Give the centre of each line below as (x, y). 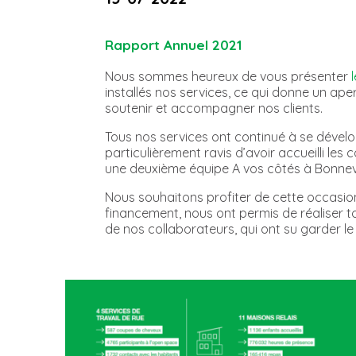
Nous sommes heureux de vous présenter (228, 76)
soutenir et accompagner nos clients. (214, 108)
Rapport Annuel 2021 (173, 44)
